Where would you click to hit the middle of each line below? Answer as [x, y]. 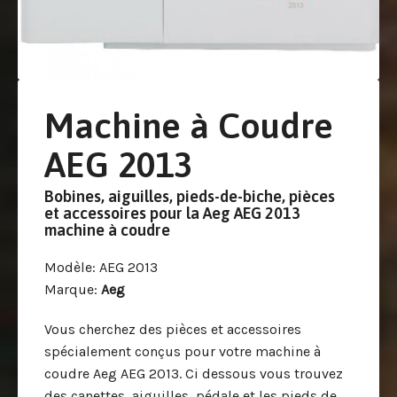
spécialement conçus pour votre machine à [183, 351]
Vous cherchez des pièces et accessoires [173, 329]
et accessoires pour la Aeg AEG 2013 [172, 213]
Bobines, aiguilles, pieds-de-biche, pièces [190, 196]
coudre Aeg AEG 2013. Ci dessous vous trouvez [194, 374]
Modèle [68, 267]
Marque [69, 289]
